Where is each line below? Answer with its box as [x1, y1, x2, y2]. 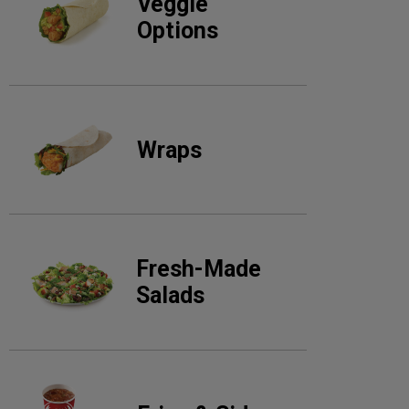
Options [137, 17, 218, 44]
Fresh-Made [136, 256, 262, 282]
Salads [136, 282, 205, 309]
